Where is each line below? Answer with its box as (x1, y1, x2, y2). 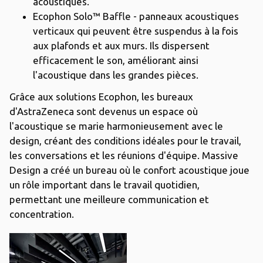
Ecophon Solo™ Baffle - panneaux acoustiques (33, 10, 239, 22)
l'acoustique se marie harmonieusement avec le (9, 120, 223, 131)
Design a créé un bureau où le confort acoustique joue (9, 164, 249, 176)
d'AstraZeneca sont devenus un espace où (9, 105, 198, 117)
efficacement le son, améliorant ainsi (33, 54, 198, 66)
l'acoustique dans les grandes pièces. (33, 69, 198, 80)
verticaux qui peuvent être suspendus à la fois (33, 25, 238, 36)
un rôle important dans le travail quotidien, (9, 178, 200, 190)
